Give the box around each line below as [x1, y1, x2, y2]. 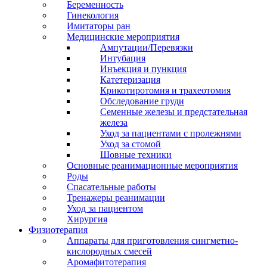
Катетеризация [100, 74, 160, 85]
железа [100, 117, 128, 128]
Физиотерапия [29, 225, 88, 235]
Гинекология [67, 10, 119, 20]
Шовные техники [100, 150, 172, 160]
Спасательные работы [67, 182, 156, 192]
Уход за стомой [100, 139, 161, 149]
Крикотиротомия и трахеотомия [100, 85, 231, 95]
